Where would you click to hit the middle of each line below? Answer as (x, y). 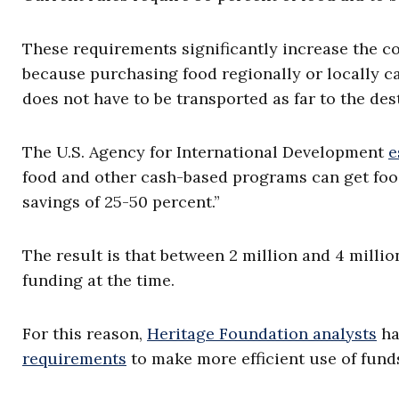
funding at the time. (98, 280)
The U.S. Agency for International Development (205, 152)
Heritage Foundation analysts (262, 334)
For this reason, (85, 334)
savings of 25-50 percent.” (121, 202)
